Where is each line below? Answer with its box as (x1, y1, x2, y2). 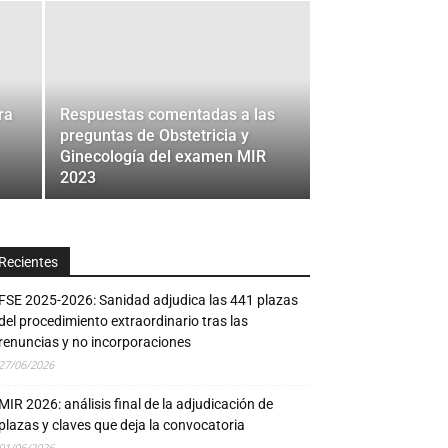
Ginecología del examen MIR (60, 147, 266, 166)
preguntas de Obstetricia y (60, 126, 249, 145)
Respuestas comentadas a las (60, 105, 275, 124)
